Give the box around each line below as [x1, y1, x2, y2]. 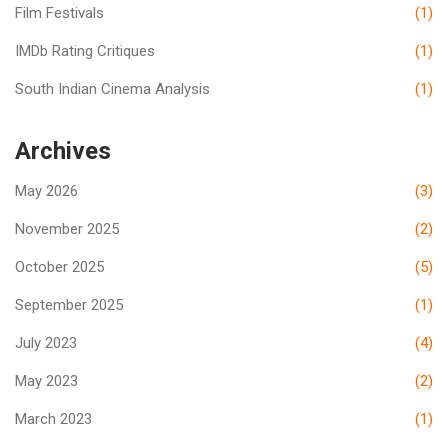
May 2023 [15, 372, 78, 391]
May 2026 [15, 182, 78, 201]
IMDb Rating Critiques [15, 42, 155, 61]
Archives [15, 137, 111, 166]
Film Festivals [15, 4, 104, 23]
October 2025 [15, 258, 104, 277]
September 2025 [15, 296, 123, 315]
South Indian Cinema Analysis [15, 80, 210, 99]
